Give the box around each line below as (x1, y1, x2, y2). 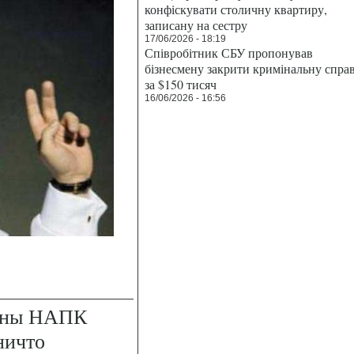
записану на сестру (145, 17, 247, 33)
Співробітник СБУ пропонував (145, 44, 313, 61)
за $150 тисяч (145, 76, 217, 92)
